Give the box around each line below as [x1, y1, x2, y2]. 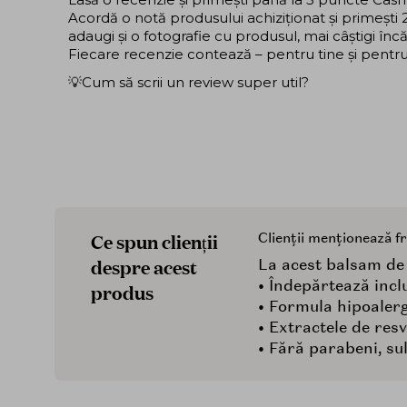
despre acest [91, 253, 197, 279]
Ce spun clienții [91, 228, 218, 253]
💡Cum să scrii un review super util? [68, 74, 309, 92]
